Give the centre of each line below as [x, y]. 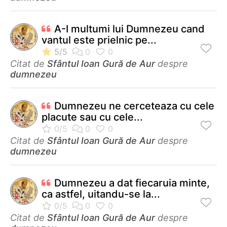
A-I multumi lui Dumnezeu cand [129, 29]
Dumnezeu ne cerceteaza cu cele [134, 106]
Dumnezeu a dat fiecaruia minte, [132, 183]
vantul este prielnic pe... [99, 40]
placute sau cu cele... [92, 117]
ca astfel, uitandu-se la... [101, 194]
